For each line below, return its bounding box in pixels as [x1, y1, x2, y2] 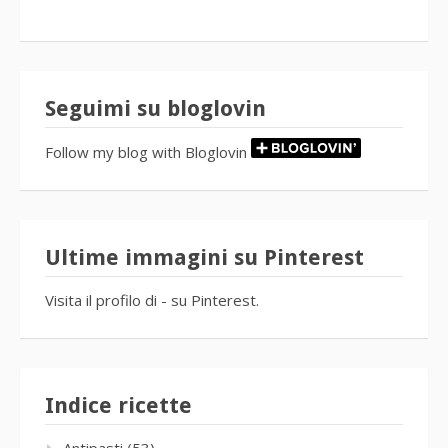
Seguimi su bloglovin [45, 94, 266, 120]
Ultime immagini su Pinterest [45, 243, 364, 269]
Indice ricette [45, 391, 192, 417]
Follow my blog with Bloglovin [45, 140, 247, 161]
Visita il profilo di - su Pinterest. [45, 288, 259, 309]
